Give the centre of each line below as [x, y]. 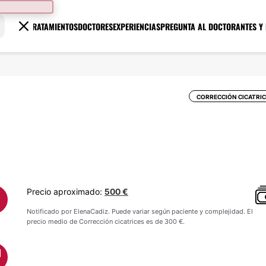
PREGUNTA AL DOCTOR [198, 26]
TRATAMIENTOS [53, 26]
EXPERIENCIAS [137, 26]
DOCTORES [96, 26]
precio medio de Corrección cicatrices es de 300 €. [106, 221]
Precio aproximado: [66, 191]
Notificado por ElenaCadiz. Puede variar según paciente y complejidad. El [140, 211]
